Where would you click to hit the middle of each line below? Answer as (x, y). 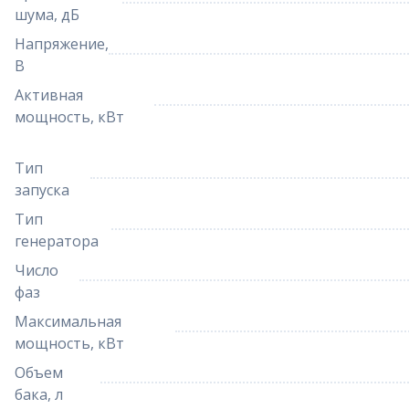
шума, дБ (47, 15)
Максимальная (68, 321)
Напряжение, (62, 44)
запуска (42, 190)
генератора (57, 241)
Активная (49, 95)
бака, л (39, 394)
